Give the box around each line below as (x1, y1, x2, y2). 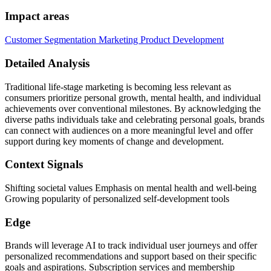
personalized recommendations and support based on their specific (5, 251, 256, 262)
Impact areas (5, 10, 69, 23)
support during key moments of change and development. (5, 135, 224, 146)
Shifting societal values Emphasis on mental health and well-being (5, 182, 256, 193)
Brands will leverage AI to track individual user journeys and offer (5, 240, 257, 251)
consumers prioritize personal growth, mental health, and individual (5, 92, 261, 103)
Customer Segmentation (5, 34, 99, 45)
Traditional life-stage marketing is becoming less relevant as (5, 81, 231, 92)
